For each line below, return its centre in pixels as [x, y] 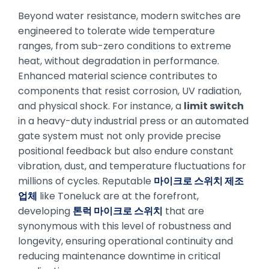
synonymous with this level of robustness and [125, 226]
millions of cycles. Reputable [86, 181]
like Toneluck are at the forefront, [118, 196]
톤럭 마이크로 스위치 [118, 211]
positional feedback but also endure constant [126, 151]
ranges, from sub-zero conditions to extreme [125, 46]
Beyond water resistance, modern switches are [129, 16]
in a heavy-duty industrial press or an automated [133, 121]
